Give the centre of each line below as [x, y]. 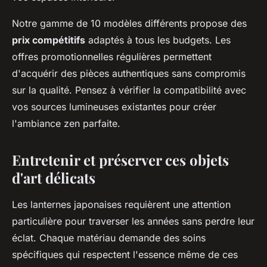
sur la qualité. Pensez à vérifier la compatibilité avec [129, 90]
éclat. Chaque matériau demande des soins [109, 238]
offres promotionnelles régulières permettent [112, 57]
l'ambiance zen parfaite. [66, 124]
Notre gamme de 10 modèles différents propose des [129, 24]
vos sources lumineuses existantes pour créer [114, 107]
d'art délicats [54, 178]
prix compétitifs [49, 40]
